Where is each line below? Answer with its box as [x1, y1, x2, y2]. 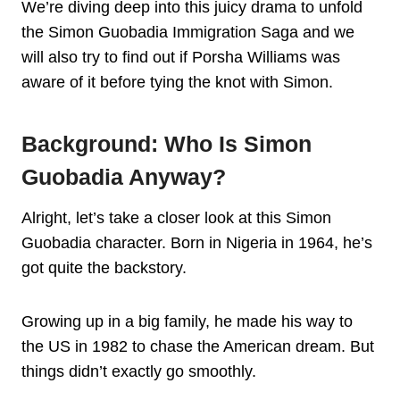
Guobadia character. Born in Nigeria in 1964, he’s [21, 233, 372, 252]
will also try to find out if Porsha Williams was [21, 47, 340, 66]
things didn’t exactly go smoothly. [21, 362, 256, 380]
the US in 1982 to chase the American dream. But [21, 337, 374, 355]
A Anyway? [111, 164, 226, 190]
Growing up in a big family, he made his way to [21, 312, 353, 330]
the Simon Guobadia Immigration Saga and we [21, 22, 354, 41]
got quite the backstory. [21, 258, 187, 277]
